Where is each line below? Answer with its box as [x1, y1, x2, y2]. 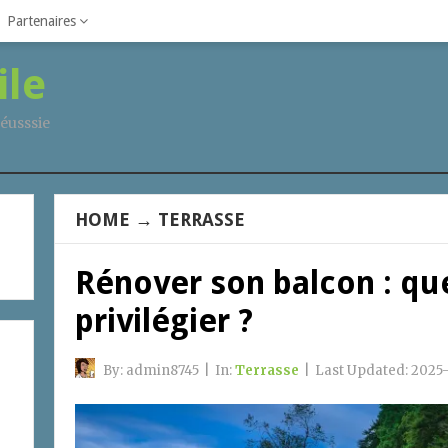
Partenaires [7, 13, 76, 29]
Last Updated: [315, 362, 411, 379]
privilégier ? [75, 302, 253, 340]
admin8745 [126, 362, 199, 379]
